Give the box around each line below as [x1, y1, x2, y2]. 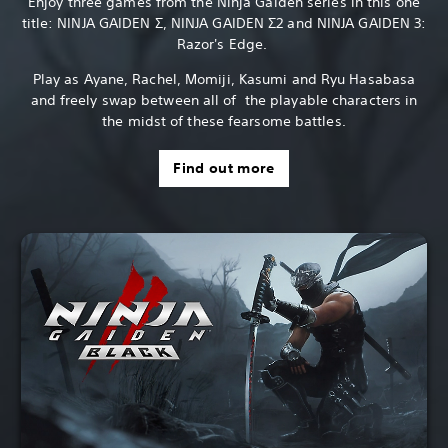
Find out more [173, 159, 275, 178]
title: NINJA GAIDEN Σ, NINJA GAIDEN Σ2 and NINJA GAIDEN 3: [21, 14, 427, 33]
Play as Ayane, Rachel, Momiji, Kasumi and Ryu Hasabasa [32, 70, 416, 89]
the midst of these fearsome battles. [102, 112, 346, 131]
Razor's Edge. [176, 35, 272, 54]
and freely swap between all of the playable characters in [30, 91, 418, 110]
